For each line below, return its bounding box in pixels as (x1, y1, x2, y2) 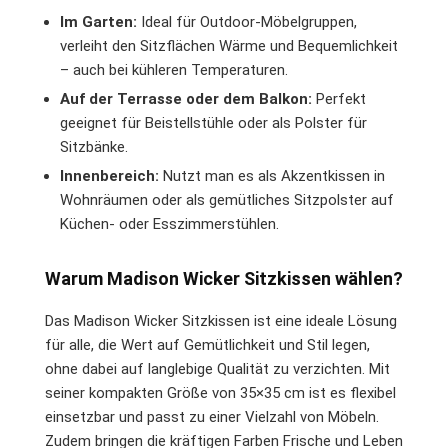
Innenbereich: (60, 166, 159, 185)
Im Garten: (60, 12, 137, 31)
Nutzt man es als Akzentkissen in (159, 166, 385, 185)
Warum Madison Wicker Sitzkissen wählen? (45, 267, 403, 289)
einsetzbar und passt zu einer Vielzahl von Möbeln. (45, 407, 379, 426)
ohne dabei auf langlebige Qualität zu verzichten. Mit (45, 359, 390, 378)
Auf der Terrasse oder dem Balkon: (60, 89, 312, 108)
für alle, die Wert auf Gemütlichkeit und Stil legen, (45, 335, 370, 354)
